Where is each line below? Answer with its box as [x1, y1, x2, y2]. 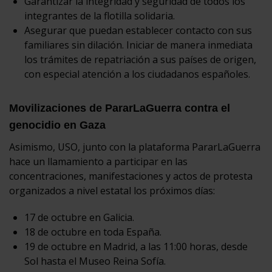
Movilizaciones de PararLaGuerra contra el [9, 101, 230, 114]
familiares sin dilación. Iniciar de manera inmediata [24, 38, 253, 52]
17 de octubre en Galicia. [24, 210, 134, 224]
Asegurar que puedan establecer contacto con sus [24, 23, 252, 37]
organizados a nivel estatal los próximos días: [9, 183, 215, 197]
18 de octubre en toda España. [24, 225, 161, 239]
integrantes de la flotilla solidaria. [24, 8, 175, 22]
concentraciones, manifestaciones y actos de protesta [9, 169, 253, 183]
